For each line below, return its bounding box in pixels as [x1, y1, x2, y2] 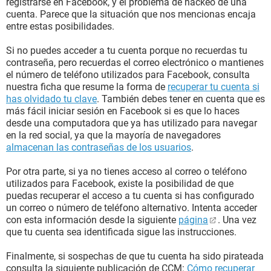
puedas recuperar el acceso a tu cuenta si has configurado [6, 190, 254, 201]
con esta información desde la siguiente [6, 214, 178, 226]
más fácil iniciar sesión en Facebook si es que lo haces [6, 105, 240, 117]
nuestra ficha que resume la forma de [6, 81, 168, 93]
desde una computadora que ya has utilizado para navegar [6, 117, 257, 129]
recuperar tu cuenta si [168, 81, 260, 93]
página [178, 214, 208, 226]
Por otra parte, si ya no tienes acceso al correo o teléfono [6, 166, 247, 177]
